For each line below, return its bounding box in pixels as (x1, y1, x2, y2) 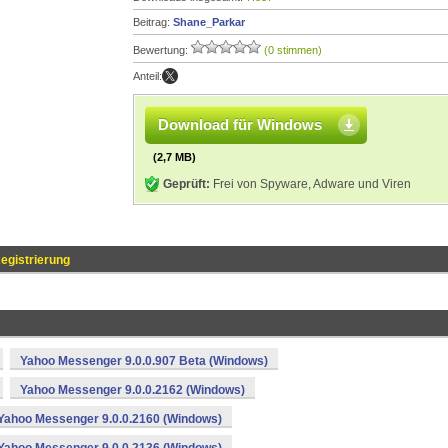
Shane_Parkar (173, 16, 245, 28)
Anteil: (133, 70, 162, 82)
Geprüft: (163, 177, 210, 191)
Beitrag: (133, 16, 173, 28)
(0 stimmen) (264, 44, 322, 56)
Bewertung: (133, 44, 191, 56)
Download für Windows (158, 116, 322, 133)
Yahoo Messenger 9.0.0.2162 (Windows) (20, 383, 245, 397)
